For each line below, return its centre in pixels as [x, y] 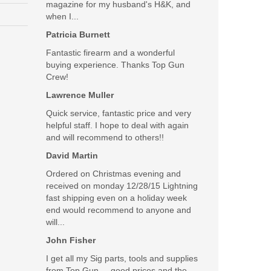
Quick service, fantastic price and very [119, 113]
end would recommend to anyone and [119, 210]
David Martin [72, 155]
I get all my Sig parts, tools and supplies [122, 258]
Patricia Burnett [78, 34]
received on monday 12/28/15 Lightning [122, 185]
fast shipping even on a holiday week [116, 198]
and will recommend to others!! [105, 137]
